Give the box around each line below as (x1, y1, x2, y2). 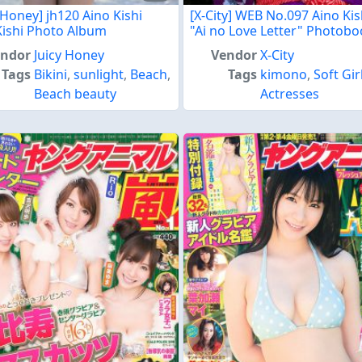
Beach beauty (34, 85, 117, 103)
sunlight (74, 65, 124, 84)
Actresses (260, 85, 320, 103)
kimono (260, 65, 308, 84)
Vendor (211, 46, 258, 65)
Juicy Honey (34, 46, 105, 65)
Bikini (34, 65, 68, 84)
